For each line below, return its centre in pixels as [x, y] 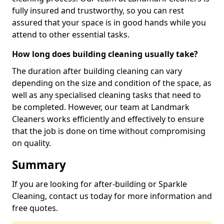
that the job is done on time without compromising [109, 131]
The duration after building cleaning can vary [97, 71]
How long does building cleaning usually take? [105, 54]
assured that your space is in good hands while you [109, 22]
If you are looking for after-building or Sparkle [99, 184]
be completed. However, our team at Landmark [101, 107]
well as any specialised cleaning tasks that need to [106, 95]
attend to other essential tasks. [71, 34]
